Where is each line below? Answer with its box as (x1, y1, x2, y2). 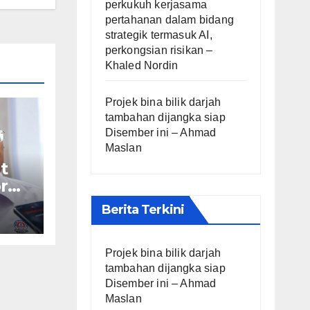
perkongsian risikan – (104, 44, 213, 56)
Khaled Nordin (104, 59, 179, 71)
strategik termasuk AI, (104, 28, 212, 41)
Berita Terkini (101, 201, 184, 217)
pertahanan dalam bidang (104, 13, 235, 26)
